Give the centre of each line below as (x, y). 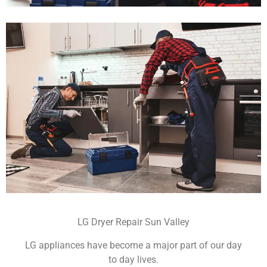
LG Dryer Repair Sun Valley (133, 222)
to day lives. (133, 259)
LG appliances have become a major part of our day (133, 245)
